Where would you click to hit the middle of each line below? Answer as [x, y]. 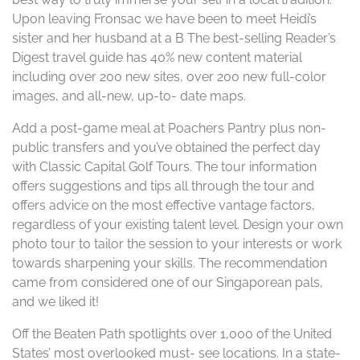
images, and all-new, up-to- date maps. [129, 96]
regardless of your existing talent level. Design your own [178, 225]
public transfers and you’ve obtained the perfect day [166, 147]
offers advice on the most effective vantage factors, [164, 205]
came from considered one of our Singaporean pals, [168, 282]
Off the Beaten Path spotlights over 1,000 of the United [172, 334]
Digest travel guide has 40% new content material [157, 57]
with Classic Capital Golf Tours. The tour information [164, 167]
